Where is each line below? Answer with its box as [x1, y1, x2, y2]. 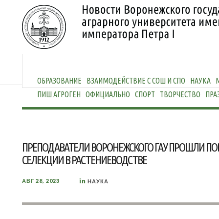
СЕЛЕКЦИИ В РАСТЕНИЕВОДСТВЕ [22, 153, 147, 167]
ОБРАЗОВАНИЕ [37, 76, 82, 85]
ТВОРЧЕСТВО [160, 90, 200, 99]
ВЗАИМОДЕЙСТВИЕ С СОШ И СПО [87, 76, 185, 85]
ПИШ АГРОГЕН [37, 90, 81, 99]
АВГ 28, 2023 [22, 177, 60, 184]
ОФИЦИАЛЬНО [86, 90, 130, 99]
